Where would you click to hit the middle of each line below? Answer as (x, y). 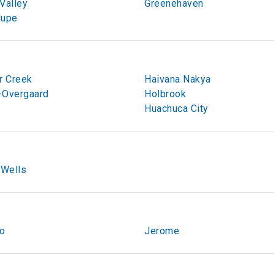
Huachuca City (176, 109)
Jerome (162, 231)
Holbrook (165, 94)
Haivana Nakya (178, 79)
